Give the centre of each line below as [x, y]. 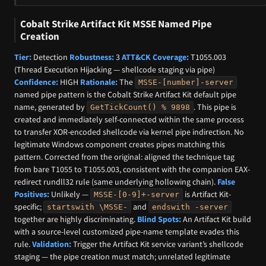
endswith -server [190, 207]
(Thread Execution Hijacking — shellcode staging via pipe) [115, 70]
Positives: [32, 194]
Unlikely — [70, 194]
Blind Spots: [159, 219]
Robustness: [92, 57]
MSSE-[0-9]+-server [137, 195]
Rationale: [99, 82]
